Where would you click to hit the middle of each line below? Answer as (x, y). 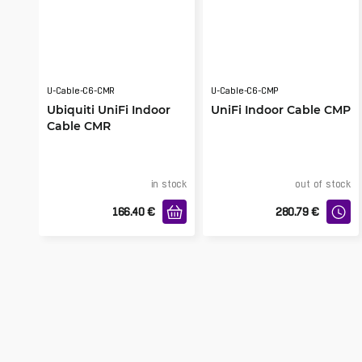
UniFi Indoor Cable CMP (281, 109)
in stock (168, 184)
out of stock (323, 184)
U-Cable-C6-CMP (245, 91)
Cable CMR (79, 126)
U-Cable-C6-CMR (81, 91)
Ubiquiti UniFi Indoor (109, 109)
